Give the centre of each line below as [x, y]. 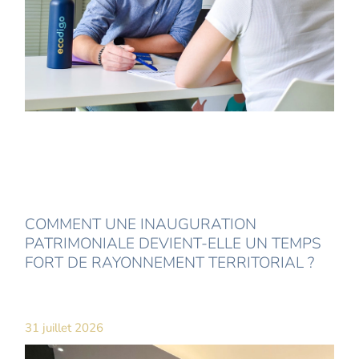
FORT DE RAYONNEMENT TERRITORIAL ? [170, 263]
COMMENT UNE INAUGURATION [141, 225]
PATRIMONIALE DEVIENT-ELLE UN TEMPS [173, 244]
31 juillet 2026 [65, 328]
